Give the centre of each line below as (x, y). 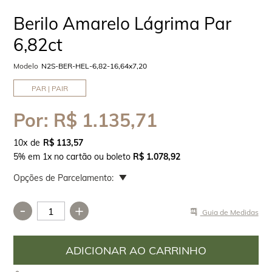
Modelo (26, 66)
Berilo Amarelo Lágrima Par (123, 23)
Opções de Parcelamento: (64, 178)
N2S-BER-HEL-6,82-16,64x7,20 (94, 66)
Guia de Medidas (229, 212)
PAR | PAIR (50, 88)
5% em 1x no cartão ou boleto (73, 157)
